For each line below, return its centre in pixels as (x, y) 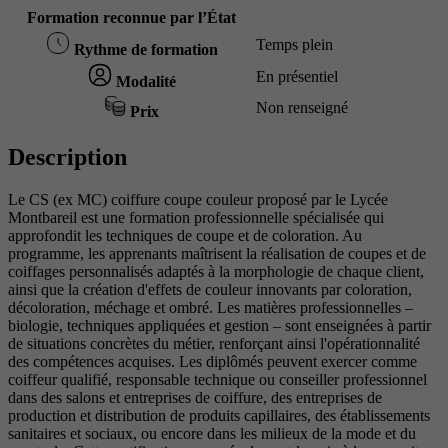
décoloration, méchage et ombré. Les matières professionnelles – (210, 308)
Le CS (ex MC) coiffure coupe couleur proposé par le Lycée (198, 200)
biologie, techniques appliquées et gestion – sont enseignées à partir (219, 326)
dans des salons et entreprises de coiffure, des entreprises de (195, 398)
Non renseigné (302, 108)
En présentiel (297, 77)
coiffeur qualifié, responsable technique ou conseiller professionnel (217, 380)
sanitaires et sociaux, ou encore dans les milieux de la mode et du (212, 434)
